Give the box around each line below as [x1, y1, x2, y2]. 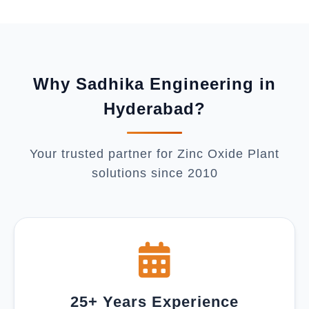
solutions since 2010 [91, 166, 218, 180]
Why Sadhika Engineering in [33, 74, 276, 93]
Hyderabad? [103, 99, 206, 118]
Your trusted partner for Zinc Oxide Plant [30, 146, 279, 161]
